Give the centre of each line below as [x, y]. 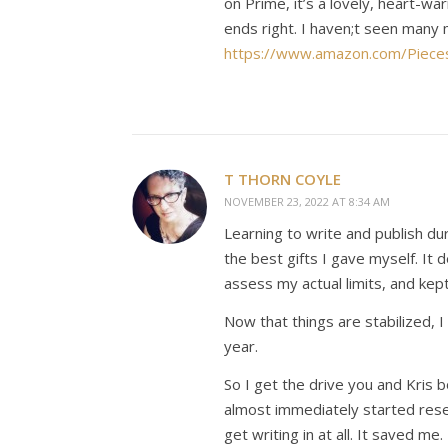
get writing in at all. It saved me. [333, 434]
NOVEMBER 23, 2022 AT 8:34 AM [307, 201]
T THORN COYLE [282, 179]
